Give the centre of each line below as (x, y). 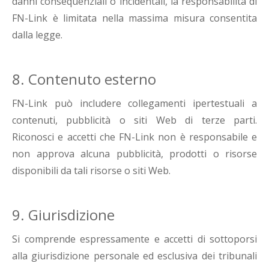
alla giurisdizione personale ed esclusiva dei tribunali (134, 256)
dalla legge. (37, 35)
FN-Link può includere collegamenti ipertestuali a (134, 104)
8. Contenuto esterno (84, 79)
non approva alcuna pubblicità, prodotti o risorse (134, 154)
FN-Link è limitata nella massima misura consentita (134, 18)
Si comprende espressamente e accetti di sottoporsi (134, 239)
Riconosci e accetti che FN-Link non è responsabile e (134, 137)
